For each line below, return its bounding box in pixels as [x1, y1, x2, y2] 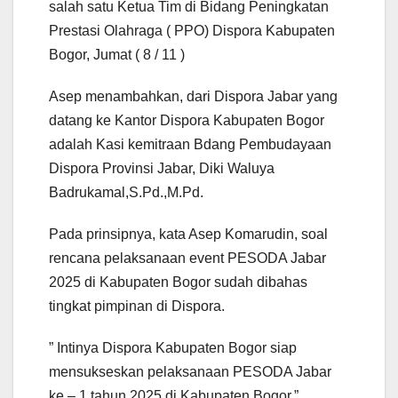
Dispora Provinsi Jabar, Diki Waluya [49, 160, 275, 176]
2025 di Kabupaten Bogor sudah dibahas [49, 274, 307, 290]
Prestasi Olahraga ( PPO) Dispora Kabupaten [49, 22, 335, 38]
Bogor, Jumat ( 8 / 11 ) [49, 46, 185, 62]
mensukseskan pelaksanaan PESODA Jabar [49, 363, 331, 379]
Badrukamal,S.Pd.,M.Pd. [49, 184, 203, 200]
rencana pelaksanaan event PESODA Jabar [49, 250, 326, 266]
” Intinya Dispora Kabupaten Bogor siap [49, 339, 297, 355]
